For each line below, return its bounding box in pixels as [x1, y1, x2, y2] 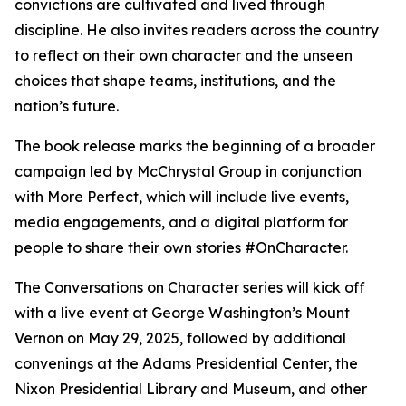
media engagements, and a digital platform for [14, 213, 348, 231]
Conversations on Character [44, 278, 239, 296]
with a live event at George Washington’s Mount [14, 304, 350, 322]
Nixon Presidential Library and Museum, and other [14, 380, 367, 398]
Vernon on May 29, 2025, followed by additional [14, 329, 346, 347]
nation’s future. [14, 97, 119, 115]
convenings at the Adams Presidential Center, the [14, 354, 358, 372]
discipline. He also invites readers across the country [14, 21, 379, 39]
